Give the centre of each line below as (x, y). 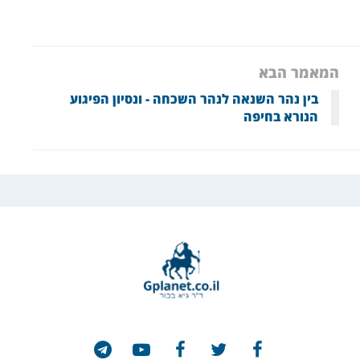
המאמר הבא (299, 72)
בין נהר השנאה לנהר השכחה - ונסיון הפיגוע (194, 98)
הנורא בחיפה (281, 116)
